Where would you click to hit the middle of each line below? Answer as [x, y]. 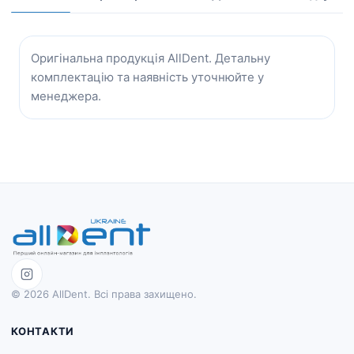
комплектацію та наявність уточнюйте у [147, 77]
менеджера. [66, 96]
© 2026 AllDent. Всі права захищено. [104, 294]
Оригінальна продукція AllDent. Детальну [151, 58]
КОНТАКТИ [43, 331]
